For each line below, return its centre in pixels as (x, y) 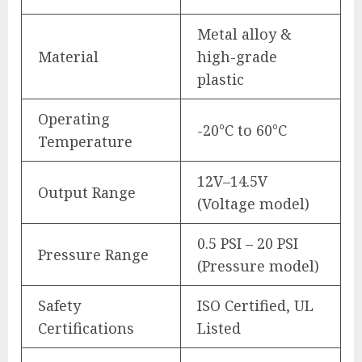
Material (68, 56)
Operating (74, 118)
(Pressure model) (258, 265)
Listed (219, 328)
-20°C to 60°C (242, 130)
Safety (59, 305)
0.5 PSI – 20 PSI (248, 243)
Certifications (86, 328)
